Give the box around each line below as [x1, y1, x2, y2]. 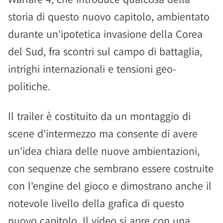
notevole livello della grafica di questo [8, 196, 184, 210]
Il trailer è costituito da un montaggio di [8, 109, 191, 123]
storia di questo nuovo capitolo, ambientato [8, 9, 210, 23]
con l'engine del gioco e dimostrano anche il [8, 179, 212, 193]
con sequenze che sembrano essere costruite [8, 161, 214, 175]
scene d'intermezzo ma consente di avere [8, 126, 198, 140]
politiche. [8, 79, 50, 93]
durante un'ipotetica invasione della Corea [8, 27, 203, 41]
